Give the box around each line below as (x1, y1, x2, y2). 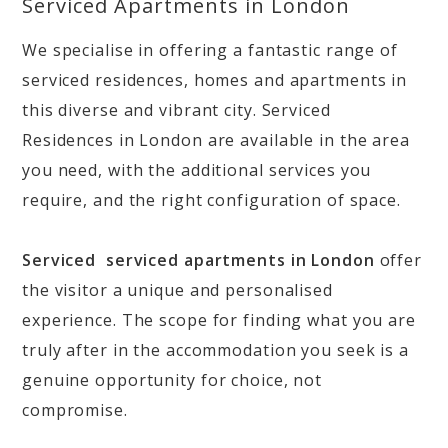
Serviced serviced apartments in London (22, 249, 375, 271)
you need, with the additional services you (22, 159, 372, 181)
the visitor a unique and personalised (22, 279, 333, 301)
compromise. (22, 399, 128, 421)
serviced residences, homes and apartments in (22, 69, 408, 91)
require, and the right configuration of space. (22, 189, 401, 211)
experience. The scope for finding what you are (22, 309, 416, 331)
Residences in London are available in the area (22, 129, 410, 151)
